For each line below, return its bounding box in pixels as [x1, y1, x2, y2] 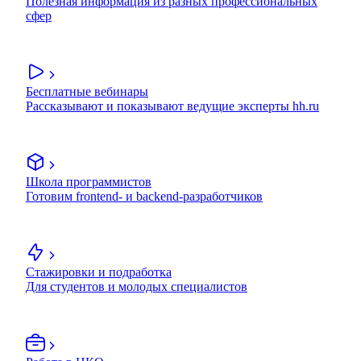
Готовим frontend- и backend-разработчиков [26, 189, 263, 204]
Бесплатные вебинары [26, 85, 148, 99]
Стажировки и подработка [26, 265, 172, 280]
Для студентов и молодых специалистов [26, 280, 247, 294]
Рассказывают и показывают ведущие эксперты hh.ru [26, 99, 319, 114]
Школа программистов [26, 175, 151, 189]
